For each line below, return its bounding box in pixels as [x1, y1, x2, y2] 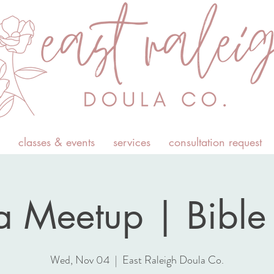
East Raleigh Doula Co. [122, 252, 224, 268]
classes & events [18, 135, 95, 149]
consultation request [169, 135, 262, 149]
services [113, 135, 150, 149]
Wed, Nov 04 [50, 252, 110, 268]
